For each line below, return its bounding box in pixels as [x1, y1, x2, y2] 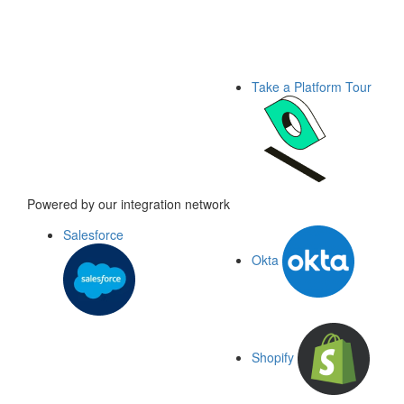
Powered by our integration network [27, 194, 230, 213]
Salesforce [63, 225, 124, 243]
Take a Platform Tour [252, 77, 372, 96]
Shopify [252, 347, 298, 366]
